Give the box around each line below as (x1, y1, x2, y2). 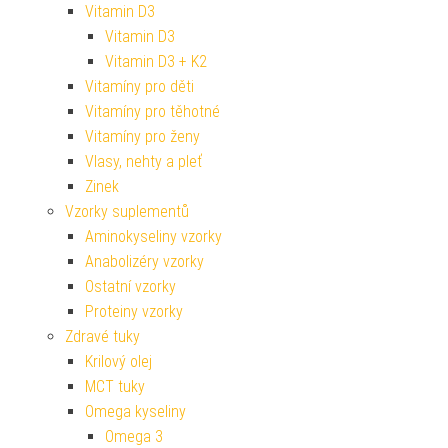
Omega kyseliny (85, 402, 186, 422)
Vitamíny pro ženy (85, 127, 200, 147)
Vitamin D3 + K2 (105, 52, 207, 72)
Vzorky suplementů (65, 202, 189, 222)
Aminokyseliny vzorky (85, 227, 222, 247)
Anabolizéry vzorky (85, 252, 204, 272)
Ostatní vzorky (85, 277, 176, 297)
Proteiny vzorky (85, 302, 183, 322)
